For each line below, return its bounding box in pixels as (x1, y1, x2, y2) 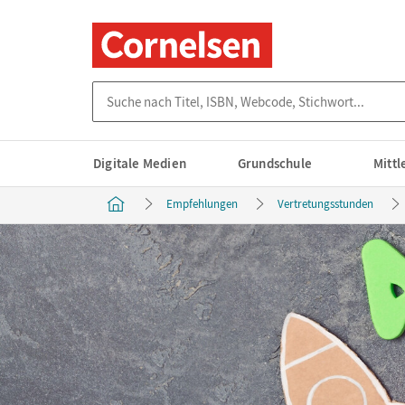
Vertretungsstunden (278, 196, 373, 212)
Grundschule (237, 155, 313, 172)
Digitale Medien (93, 155, 186, 172)
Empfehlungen (166, 196, 238, 212)
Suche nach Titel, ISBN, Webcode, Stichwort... (92, 81, 354, 99)
